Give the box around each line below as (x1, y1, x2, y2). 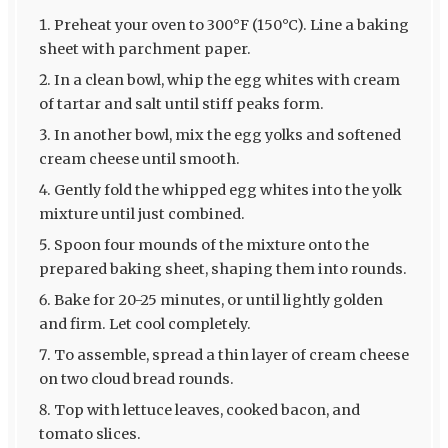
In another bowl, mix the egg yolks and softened (53, 126, 401, 145)
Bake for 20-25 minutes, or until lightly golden (53, 291, 383, 310)
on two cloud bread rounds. (38, 370, 234, 389)
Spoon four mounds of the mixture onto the (53, 236, 369, 255)
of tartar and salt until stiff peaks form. (38, 95, 324, 114)
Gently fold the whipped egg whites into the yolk (53, 181, 402, 200)
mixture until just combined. (38, 205, 245, 224)
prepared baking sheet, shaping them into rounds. (38, 260, 407, 279)
